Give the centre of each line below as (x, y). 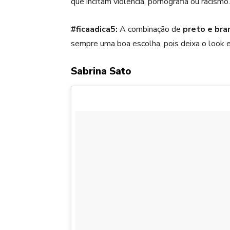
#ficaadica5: (94, 30)
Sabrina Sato (101, 72)
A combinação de (150, 30)
